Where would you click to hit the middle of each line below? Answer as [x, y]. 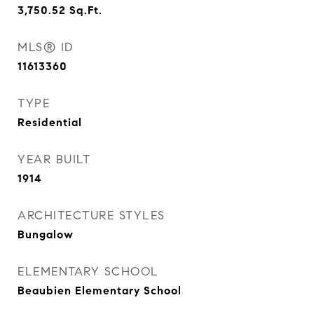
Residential [50, 122]
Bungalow [46, 234]
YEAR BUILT [54, 159]
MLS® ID [46, 47]
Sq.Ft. [86, 10]
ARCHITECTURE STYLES [91, 216]
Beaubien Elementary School [100, 291]
